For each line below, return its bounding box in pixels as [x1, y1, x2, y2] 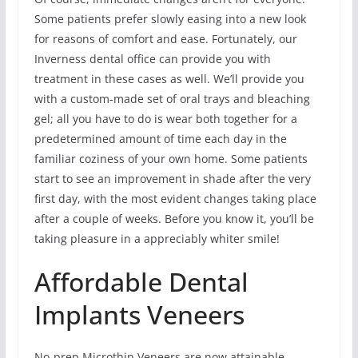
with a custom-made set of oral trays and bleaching [34, 90, 310, 106]
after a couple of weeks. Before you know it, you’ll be [34, 210, 314, 226]
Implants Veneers [34, 296, 245, 332]
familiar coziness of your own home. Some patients [34, 150, 308, 166]
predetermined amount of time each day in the [34, 130, 287, 146]
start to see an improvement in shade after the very [34, 170, 311, 186]
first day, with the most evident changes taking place [34, 190, 316, 206]
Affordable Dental [34, 264, 249, 299]
